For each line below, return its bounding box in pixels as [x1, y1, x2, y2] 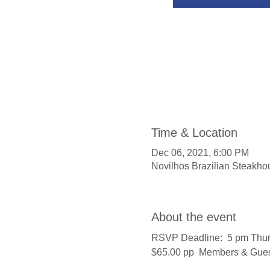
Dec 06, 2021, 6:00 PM [151, 148, 249, 158]
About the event [151, 210, 236, 224]
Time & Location [151, 126, 237, 139]
